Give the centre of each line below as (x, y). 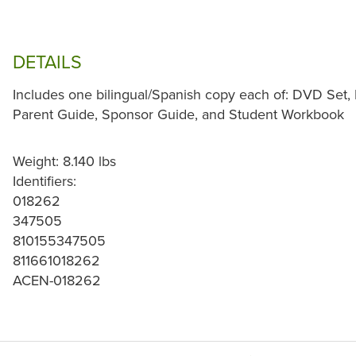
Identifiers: (44, 181)
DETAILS (47, 62)
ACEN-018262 (57, 281)
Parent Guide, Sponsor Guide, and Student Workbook (178, 114)
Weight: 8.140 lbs (64, 161)
